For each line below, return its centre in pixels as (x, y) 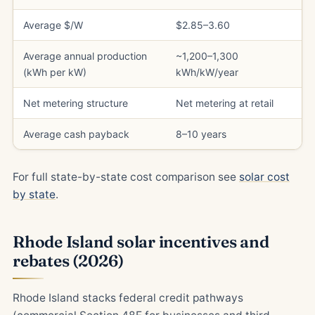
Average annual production (85, 56)
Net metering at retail (225, 103)
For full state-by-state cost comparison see (126, 177)
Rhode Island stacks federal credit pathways (128, 298)
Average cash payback (76, 134)
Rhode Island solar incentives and (141, 242)
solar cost (264, 177)
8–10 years (201, 134)
